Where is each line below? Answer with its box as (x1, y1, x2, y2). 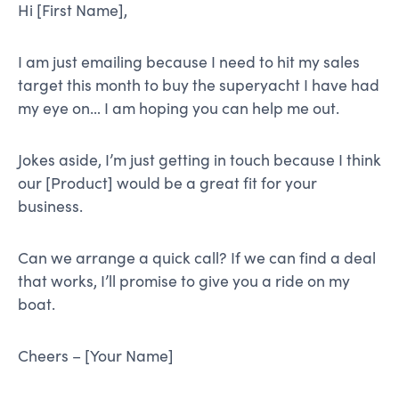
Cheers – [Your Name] (18, 345, 174, 367)
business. (18, 195, 83, 217)
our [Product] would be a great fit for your (18, 172, 317, 194)
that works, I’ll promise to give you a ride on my (18, 270, 350, 292)
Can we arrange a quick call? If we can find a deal (18, 247, 376, 269)
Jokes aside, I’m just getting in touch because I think (18, 149, 381, 171)
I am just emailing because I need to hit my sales (18, 51, 360, 73)
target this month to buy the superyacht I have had (18, 74, 379, 96)
